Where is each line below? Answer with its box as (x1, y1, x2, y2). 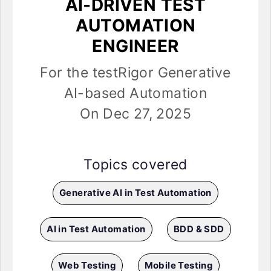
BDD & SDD (174, 223, 224, 235)
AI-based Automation (64, 85, 207, 102)
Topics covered (83, 156, 188, 174)
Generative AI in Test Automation (59, 187, 212, 199)
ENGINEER (92, 36, 179, 57)
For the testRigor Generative (40, 64, 231, 82)
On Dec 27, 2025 (80, 105, 191, 123)
